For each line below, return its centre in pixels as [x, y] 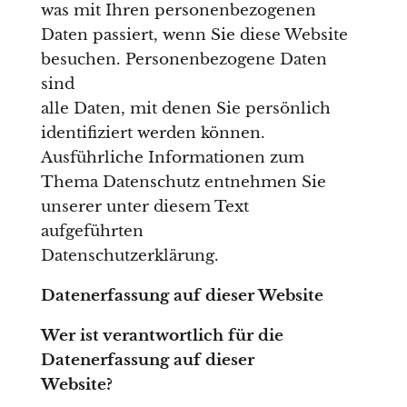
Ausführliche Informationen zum [172, 158]
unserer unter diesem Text [144, 207]
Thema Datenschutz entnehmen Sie [183, 183]
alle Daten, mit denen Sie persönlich [185, 109]
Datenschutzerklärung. [129, 256]
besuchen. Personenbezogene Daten [184, 60]
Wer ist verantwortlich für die [162, 336]
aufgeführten [92, 232]
